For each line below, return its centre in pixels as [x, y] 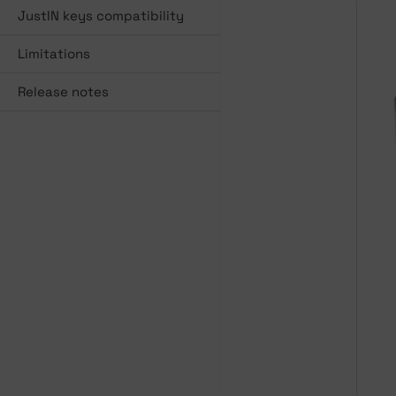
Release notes [63, 91]
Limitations [54, 53]
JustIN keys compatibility [101, 15]
